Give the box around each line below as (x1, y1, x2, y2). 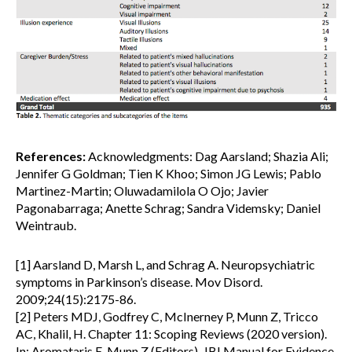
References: (16, 148, 86, 163)
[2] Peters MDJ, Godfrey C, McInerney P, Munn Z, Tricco (16, 308, 318, 324)
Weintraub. (16, 217, 76, 233)
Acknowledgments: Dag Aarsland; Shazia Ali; (86, 148, 328, 163)
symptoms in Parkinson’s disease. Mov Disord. (16, 273, 262, 289)
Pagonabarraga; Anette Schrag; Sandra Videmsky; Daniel (16, 200, 321, 215)
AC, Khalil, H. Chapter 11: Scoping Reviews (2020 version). (16, 325, 327, 341)
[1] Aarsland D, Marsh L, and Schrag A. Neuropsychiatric (16, 256, 315, 272)
